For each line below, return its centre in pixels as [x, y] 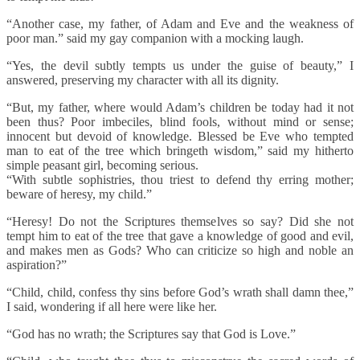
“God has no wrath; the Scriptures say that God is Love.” [151, 334]
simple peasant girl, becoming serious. [102, 166]
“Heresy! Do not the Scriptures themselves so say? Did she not [180, 222]
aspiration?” [37, 265]
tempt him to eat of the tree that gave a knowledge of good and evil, [180, 236]
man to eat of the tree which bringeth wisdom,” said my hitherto [180, 151]
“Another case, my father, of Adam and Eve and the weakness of [180, 24]
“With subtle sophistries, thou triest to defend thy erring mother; [180, 180]
